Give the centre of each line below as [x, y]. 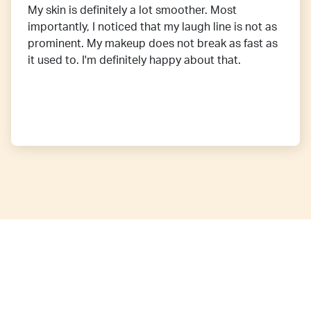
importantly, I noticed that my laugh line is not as [152, 27]
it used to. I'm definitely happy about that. [134, 61]
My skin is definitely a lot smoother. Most [132, 11]
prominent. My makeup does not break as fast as [153, 44]
